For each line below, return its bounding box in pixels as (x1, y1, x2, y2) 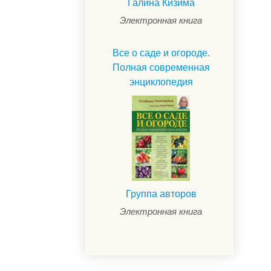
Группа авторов (125, 189, 197, 200)
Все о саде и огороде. (112, 48, 210, 59)
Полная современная (112, 62, 210, 73)
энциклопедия (129, 77, 193, 88)
